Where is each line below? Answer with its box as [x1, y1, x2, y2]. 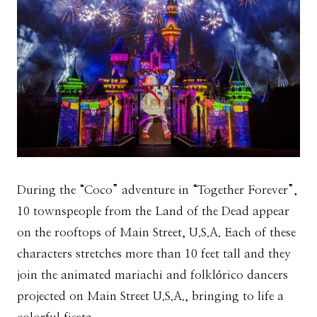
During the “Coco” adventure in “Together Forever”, [17, 184, 297, 197]
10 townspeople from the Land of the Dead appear [17, 205, 289, 218]
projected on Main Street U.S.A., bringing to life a [17, 290, 284, 303]
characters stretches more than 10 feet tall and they [17, 248, 291, 260]
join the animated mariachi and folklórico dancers [17, 269, 288, 282]
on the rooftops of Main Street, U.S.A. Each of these [17, 226, 296, 239]
